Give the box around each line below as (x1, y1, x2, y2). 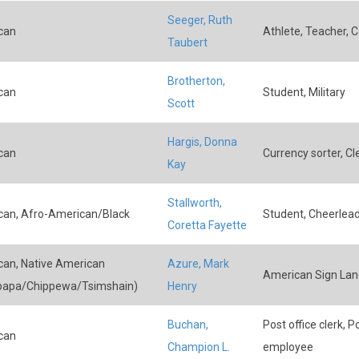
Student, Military (262, 86, 345, 99)
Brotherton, (167, 75, 225, 87)
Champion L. (167, 341, 230, 353)
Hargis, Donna (167, 135, 237, 148)
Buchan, (167, 318, 208, 331)
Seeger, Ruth (167, 14, 232, 26)
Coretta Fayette (167, 219, 247, 232)
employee (262, 341, 313, 353)
